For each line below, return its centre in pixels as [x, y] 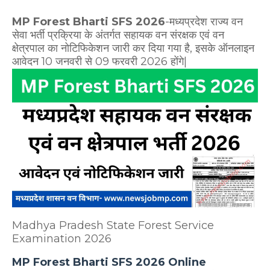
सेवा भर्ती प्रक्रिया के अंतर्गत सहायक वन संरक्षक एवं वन [118, 35]
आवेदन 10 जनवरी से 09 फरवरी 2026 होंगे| [99, 61]
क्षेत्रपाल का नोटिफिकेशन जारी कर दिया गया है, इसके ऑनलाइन [133, 48]
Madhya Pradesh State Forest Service [113, 225]
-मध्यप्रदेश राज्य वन [204, 22]
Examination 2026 [62, 238]
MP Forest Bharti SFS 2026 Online [109, 262]
